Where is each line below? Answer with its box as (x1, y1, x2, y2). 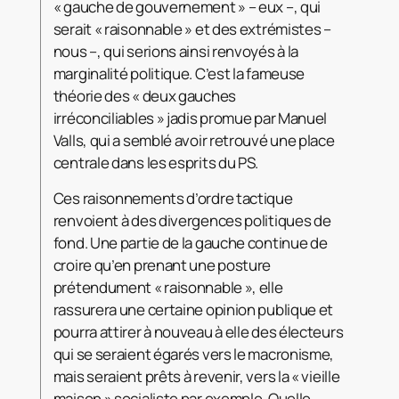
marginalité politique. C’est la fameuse (53, 62, 305, 84)
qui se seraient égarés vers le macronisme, (53, 343, 335, 364)
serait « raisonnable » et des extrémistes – (53, 18, 331, 39)
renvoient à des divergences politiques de (53, 209, 331, 231)
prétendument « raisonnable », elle (53, 276, 283, 297)
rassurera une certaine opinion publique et (53, 298, 334, 320)
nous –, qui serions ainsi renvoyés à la (53, 40, 299, 61)
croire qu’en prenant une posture (53, 254, 272, 275)
